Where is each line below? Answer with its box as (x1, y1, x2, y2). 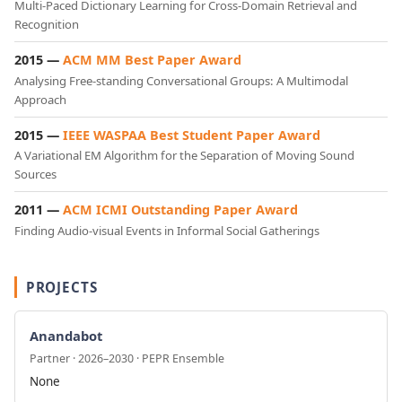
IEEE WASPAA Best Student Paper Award (63, 126, 320, 144)
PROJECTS (25, 277, 98, 296)
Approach (14, 91, 66, 108)
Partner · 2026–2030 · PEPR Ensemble (30, 351, 224, 367)
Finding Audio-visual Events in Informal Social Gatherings (14, 222, 319, 239)
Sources (14, 166, 57, 183)
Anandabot (30, 327, 102, 345)
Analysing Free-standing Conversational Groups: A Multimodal (14, 72, 348, 89)
